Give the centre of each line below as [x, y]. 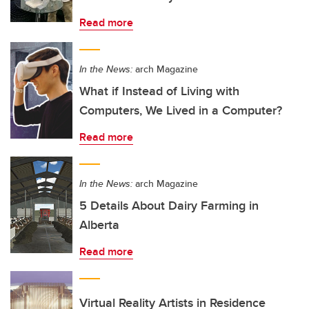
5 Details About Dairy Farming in [169, 206]
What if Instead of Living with [159, 91]
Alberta [99, 225]
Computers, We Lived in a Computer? [181, 110]
